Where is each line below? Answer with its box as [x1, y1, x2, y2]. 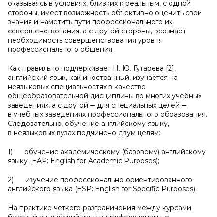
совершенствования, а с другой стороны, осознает [8, 27, 186, 35]
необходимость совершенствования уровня [8, 36, 163, 45]
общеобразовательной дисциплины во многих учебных [8, 92, 201, 100]
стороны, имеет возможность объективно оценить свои [8, 8, 202, 17]
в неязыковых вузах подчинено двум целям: [8, 128, 160, 137]
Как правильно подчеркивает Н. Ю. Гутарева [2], [8, 64, 176, 73]
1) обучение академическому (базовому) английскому [8, 147, 206, 156]
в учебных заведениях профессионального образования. [8, 110, 207, 119]
